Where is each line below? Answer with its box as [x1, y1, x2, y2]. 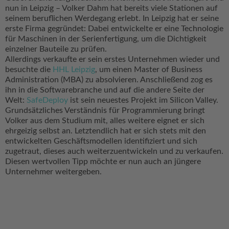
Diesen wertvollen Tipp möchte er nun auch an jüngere [5, 157, 201, 166]
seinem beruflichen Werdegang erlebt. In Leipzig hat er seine [5, 14, 219, 23]
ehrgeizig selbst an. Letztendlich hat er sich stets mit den [5, 127, 206, 135]
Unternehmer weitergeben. [5, 168, 102, 176]
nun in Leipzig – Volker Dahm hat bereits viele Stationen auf [5, 4, 218, 13]
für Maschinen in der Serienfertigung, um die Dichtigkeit [5, 35, 207, 43]
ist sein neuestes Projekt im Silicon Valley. [68, 96, 218, 105]
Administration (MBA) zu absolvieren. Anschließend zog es [5, 76, 213, 84]
